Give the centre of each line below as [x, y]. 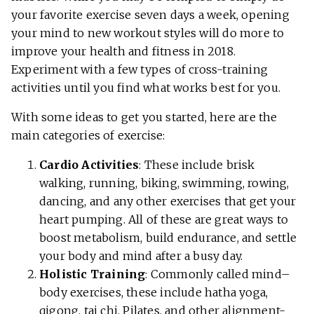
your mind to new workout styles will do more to [148, 33]
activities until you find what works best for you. [146, 88]
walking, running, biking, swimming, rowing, [164, 183]
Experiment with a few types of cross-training [140, 70]
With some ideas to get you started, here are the [144, 117]
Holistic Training [93, 274]
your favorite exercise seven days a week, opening [150, 15]
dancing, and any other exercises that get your [168, 202]
